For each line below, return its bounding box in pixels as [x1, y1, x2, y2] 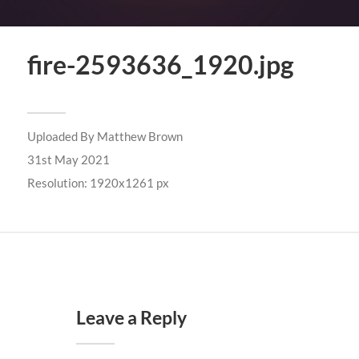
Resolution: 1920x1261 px [26, 175, 169, 190]
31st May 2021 [26, 152, 110, 167]
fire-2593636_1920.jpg [26, 50, 294, 80]
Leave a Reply [75, 307, 187, 329]
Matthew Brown [96, 129, 183, 143]
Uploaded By [26, 129, 97, 143]
